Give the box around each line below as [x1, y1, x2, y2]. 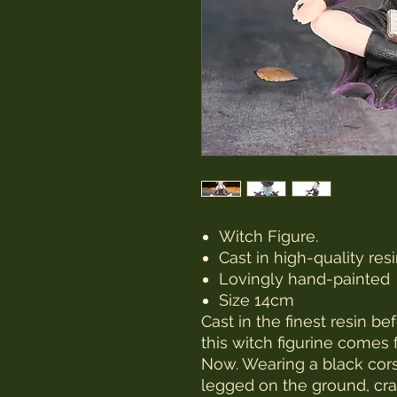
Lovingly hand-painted [219, 269, 390, 289]
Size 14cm [219, 291, 294, 310]
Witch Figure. [219, 227, 318, 246]
